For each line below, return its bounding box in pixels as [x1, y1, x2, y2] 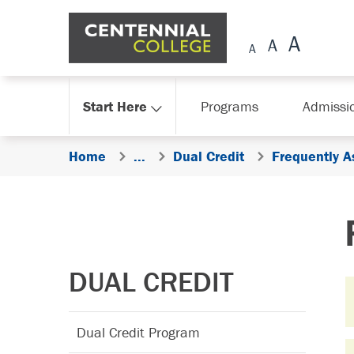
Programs [201, 96, 258, 115]
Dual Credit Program [77, 323, 200, 341]
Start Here [82, 96, 147, 115]
